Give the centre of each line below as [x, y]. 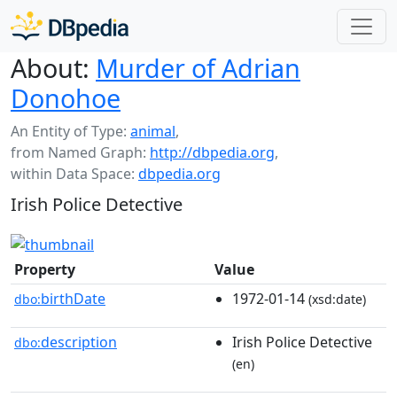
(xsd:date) [335, 299]
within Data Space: [74, 174]
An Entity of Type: [70, 131]
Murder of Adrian [198, 68]
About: [50, 68]
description [79, 342]
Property [45, 269]
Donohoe [66, 98]
